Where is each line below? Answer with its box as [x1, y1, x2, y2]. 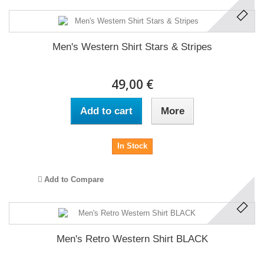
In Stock [117, 141, 147, 151]
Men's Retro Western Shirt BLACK [56, 233, 208, 245]
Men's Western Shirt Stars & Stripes [52, 41, 212, 53]
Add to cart [80, 105, 133, 117]
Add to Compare [44, 175, 104, 184]
